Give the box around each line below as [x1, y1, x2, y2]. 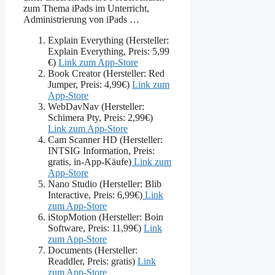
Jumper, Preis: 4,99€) [48, 79, 132, 90]
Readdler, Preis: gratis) [48, 256, 137, 267]
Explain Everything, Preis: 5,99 [48, 46, 169, 57]
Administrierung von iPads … [23, 14, 139, 25]
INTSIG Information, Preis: [48, 145, 155, 157]
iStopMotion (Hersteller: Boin [48, 212, 163, 223]
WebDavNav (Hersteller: [48, 101, 144, 112]
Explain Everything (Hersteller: [48, 35, 169, 46]
